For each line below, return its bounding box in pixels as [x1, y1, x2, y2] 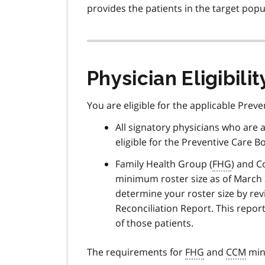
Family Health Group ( [115, 157, 212, 171]
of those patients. [115, 216, 193, 230]
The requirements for [87, 245, 185, 259]
